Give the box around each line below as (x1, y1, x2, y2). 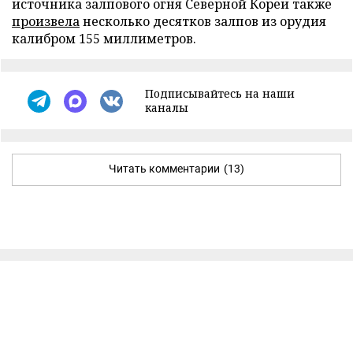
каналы (145, 100, 188, 115)
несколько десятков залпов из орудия (80, 13, 326, 30)
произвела (12, 13, 80, 30)
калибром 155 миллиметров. (12, 30, 196, 47)
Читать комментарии (109, 162, 220, 175)
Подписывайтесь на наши (145, 86, 295, 101)
